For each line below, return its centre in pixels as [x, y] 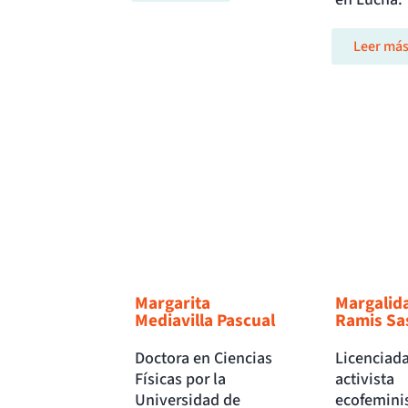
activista [364, 380]
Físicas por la [180, 380]
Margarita [173, 304]
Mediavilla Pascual [205, 321]
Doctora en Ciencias [204, 359]
